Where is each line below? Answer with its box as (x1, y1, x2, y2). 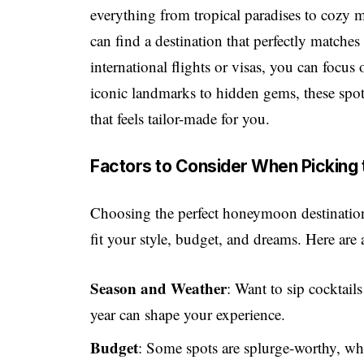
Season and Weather (90, 276, 227, 299)
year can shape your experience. (90, 303, 286, 324)
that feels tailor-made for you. (90, 108, 271, 129)
